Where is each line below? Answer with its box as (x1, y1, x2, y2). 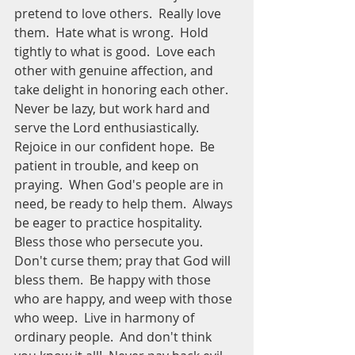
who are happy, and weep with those (14, 290, 235, 307)
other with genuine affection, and (14, 62, 216, 79)
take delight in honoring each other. (14, 81, 235, 98)
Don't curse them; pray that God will (14, 252, 234, 269)
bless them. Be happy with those (14, 271, 214, 288)
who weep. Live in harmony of (14, 309, 197, 326)
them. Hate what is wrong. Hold (14, 24, 212, 41)
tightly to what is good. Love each (14, 43, 219, 60)
